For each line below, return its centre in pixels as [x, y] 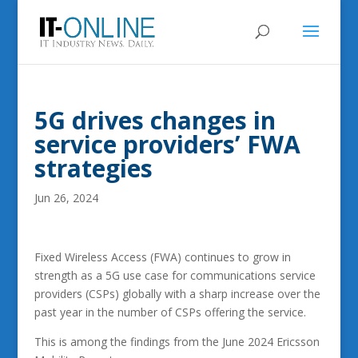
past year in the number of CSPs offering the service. [170, 312]
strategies [93, 168]
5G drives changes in [155, 120]
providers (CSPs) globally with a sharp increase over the [177, 294]
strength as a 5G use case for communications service [175, 275]
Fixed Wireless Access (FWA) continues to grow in [162, 257]
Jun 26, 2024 [66, 198]
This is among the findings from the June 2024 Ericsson [177, 342]
